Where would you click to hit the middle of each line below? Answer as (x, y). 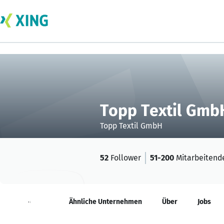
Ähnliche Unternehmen (105, 202)
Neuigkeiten (29, 202)
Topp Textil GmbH (131, 126)
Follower (125, 158)
